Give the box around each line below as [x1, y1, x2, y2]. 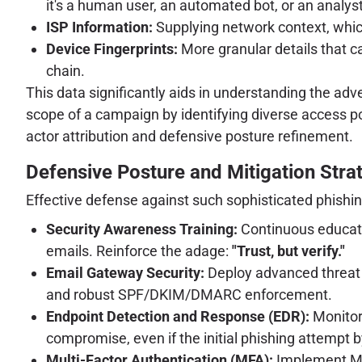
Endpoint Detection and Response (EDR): [46, 307, 309, 325]
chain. [46, 62, 85, 80]
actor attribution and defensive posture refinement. [26, 128, 353, 145]
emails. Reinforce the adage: [46, 242, 232, 259]
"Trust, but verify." [232, 242, 345, 259]
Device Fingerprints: [46, 40, 178, 58]
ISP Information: [46, 19, 153, 36]
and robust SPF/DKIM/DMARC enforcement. [46, 285, 332, 303]
